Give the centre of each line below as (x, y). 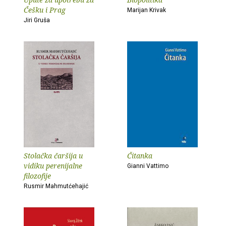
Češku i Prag (45, 10)
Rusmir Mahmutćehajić (56, 186)
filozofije (37, 176)
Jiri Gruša (37, 20)
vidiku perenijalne (53, 166)
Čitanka (140, 156)
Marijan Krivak (147, 10)
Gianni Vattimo (148, 166)
